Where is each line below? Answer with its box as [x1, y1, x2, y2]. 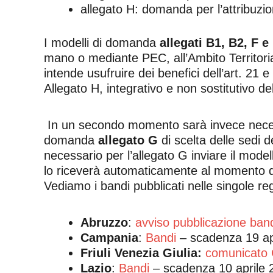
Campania [80, 231, 138, 245]
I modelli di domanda [44, 36, 160, 50]
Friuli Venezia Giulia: [80, 246, 205, 260]
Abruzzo [80, 216, 128, 230]
